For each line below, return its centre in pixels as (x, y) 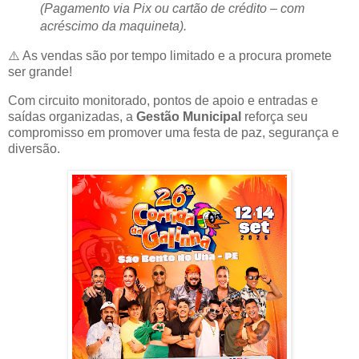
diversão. (34, 148)
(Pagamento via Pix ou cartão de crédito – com (172, 9)
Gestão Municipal (189, 116)
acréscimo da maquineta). (113, 26)
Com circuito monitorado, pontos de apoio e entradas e (163, 100)
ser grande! (40, 72)
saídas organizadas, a (72, 116)
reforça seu (274, 116)
